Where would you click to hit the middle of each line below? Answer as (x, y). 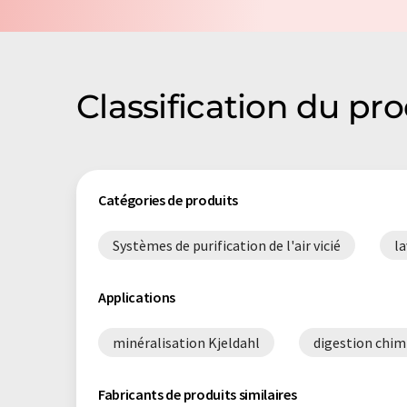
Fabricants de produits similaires (198, 394)
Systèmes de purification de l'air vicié (227, 245)
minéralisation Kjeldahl (186, 342)
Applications (137, 297)
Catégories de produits (168, 200)
